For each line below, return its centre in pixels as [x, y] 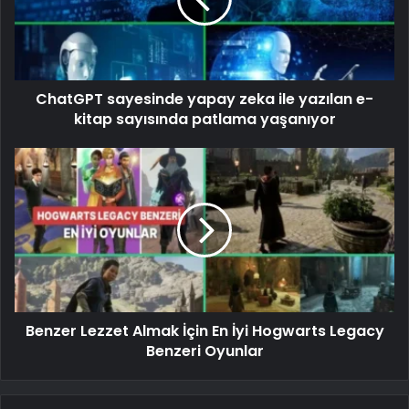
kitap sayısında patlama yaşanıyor [204, 119]
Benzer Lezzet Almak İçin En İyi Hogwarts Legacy [204, 330]
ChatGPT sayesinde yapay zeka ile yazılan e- [204, 99]
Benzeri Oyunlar [204, 351]
